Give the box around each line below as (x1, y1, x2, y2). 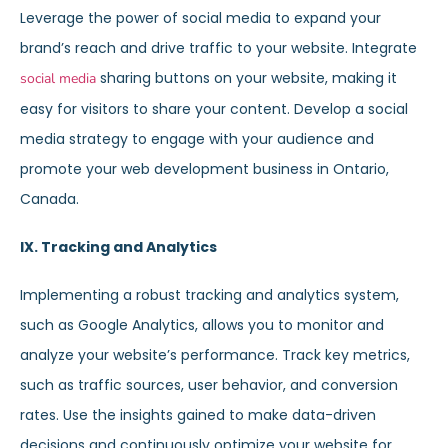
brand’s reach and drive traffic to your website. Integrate (20, 38, 417, 58)
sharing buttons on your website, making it (96, 68, 397, 88)
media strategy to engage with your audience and (20, 129, 374, 149)
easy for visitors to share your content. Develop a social (20, 99, 408, 119)
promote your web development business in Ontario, (20, 159, 389, 179)
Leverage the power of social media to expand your (20, 8, 381, 28)
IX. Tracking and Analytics (20, 237, 217, 257)
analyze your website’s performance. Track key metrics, (20, 345, 410, 365)
